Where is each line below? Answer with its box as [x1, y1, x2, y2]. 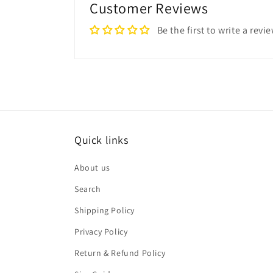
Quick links [74, 133, 129, 147]
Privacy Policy [74, 226, 128, 237]
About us [74, 162, 110, 173]
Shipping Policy [74, 205, 135, 216]
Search [74, 183, 101, 194]
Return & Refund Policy [74, 247, 166, 258]
